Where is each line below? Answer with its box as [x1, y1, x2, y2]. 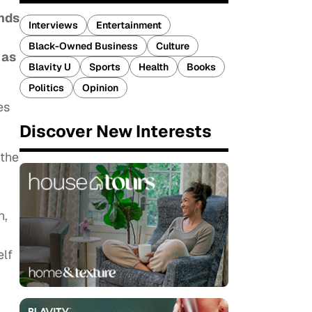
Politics [29, 81, 64, 94]
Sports [89, 61, 120, 73]
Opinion [82, 81, 118, 94]
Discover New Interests [19, 120, 212, 142]
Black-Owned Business [29, 40, 138, 52]
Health [139, 61, 169, 73]
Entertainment [96, 19, 162, 31]
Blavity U [29, 61, 71, 73]
